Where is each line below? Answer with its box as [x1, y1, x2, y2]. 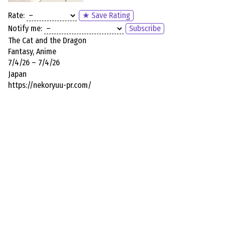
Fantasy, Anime [8, 47, 56, 57]
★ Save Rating [82, 10, 130, 20]
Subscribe [129, 23, 161, 33]
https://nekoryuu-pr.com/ [8, 80, 91, 90]
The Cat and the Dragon [8, 36, 86, 46]
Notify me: [8, 23, 42, 33]
